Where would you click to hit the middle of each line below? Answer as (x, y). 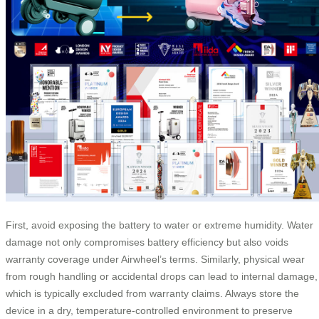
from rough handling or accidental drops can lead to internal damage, (162, 277)
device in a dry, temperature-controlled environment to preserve (149, 311)
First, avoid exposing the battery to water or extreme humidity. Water (159, 225)
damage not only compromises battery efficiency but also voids (147, 242)
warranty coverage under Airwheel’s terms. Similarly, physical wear (155, 260)
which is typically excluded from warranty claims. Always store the (152, 294)
